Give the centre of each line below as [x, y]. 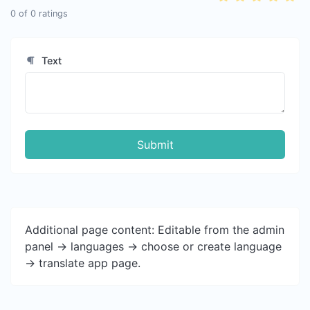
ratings [52, 13]
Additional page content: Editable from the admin [155, 230]
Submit [155, 145]
